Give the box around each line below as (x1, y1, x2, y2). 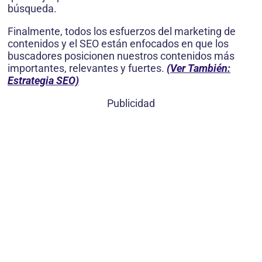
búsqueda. (8, 2, 57, 15)
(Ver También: (167, 61, 230, 74)
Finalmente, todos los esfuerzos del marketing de (8, 25, 236, 37)
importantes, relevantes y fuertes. (8, 61, 167, 74)
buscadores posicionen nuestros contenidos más (8, 49, 235, 62)
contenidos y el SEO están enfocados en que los (8, 37, 229, 50)
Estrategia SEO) (8, 74, 79, 87)
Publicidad (107, 96, 155, 109)
